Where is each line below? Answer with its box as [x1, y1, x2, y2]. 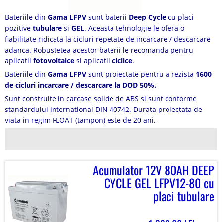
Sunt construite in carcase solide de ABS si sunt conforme [5, 94, 197, 103]
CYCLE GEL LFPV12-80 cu [104, 174, 214, 192]
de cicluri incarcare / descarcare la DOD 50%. [5, 80, 156, 90]
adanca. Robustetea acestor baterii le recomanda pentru [5, 45, 193, 55]
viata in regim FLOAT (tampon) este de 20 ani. [5, 115, 156, 125]
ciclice [112, 56, 132, 65]
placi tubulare [153, 187, 214, 205]
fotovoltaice [33, 56, 74, 65]
